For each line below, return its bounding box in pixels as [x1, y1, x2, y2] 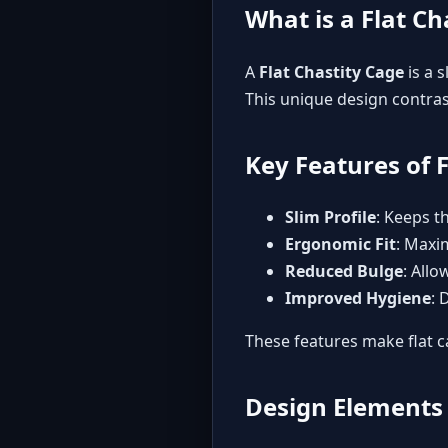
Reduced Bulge [285, 260, 403, 283]
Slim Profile [285, 206, 376, 229]
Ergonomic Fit [285, 233, 396, 256]
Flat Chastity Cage [259, 60, 404, 83]
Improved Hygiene [285, 287, 431, 310]
